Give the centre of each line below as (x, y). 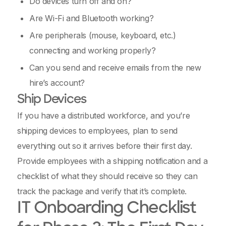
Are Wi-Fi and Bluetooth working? (92, 18)
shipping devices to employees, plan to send (97, 131)
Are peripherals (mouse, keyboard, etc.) (103, 35)
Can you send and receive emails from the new (115, 68)
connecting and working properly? (94, 50)
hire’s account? (57, 83)
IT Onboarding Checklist (107, 209)
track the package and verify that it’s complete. (103, 191)
